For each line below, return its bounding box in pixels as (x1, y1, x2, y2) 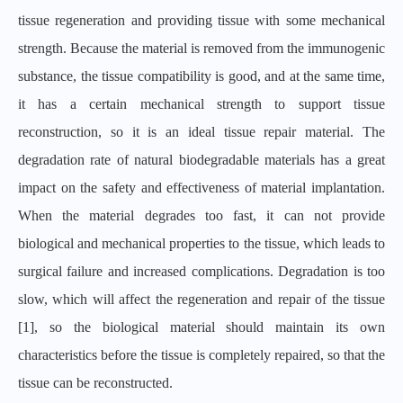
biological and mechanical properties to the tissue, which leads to (18, 236, 385, 251)
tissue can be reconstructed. (18, 375, 173, 390)
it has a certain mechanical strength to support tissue (18, 96, 385, 112)
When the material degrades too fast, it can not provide (18, 208, 385, 223)
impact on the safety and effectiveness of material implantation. (18, 180, 385, 195)
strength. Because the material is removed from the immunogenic (18, 40, 385, 56)
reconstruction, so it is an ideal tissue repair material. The (18, 124, 385, 139)
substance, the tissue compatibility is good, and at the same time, (18, 68, 385, 84)
